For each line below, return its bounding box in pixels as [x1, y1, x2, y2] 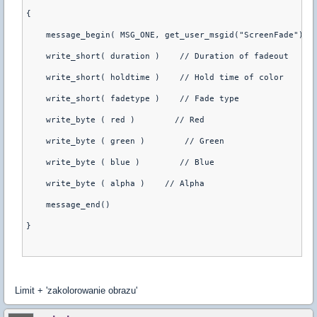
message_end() [26, 200, 110, 209]
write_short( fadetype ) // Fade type [26, 94, 239, 103]
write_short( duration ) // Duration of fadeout [26, 52, 289, 61]
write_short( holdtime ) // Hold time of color [26, 73, 284, 82]
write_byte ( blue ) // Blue [26, 158, 214, 167]
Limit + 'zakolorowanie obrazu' [15, 285, 137, 296]
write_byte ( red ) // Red [26, 115, 204, 125]
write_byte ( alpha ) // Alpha [26, 179, 204, 188]
